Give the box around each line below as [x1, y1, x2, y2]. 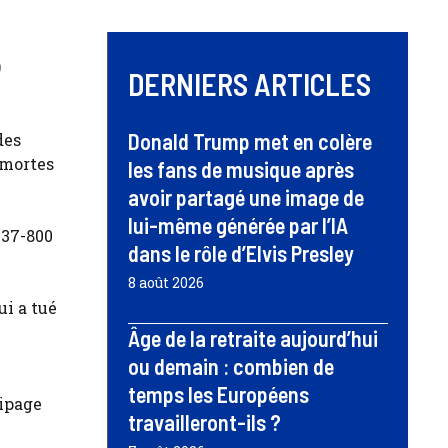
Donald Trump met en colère [128, 128, 372, 155]
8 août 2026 [128, 273, 204, 293]
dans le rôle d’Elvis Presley [128, 240, 354, 267]
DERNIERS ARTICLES [128, 66, 371, 103]
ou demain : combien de [128, 353, 334, 380]
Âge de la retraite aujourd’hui [128, 325, 378, 352]
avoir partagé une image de [128, 184, 364, 211]
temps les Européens [128, 381, 309, 408]
